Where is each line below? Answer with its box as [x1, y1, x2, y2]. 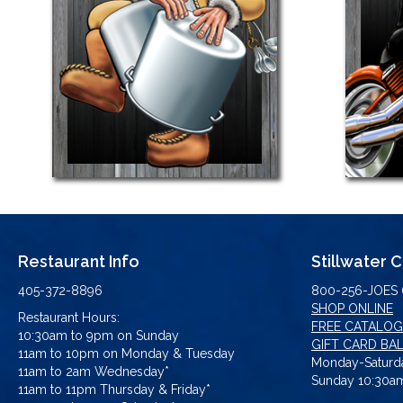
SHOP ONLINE [311, 300, 393, 316]
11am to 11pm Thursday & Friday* [18, 381, 210, 397]
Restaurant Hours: [18, 309, 120, 325]
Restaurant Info [18, 251, 139, 271]
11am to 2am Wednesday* [18, 363, 169, 379]
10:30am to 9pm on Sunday [18, 327, 179, 343]
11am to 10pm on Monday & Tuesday [18, 345, 235, 361]
